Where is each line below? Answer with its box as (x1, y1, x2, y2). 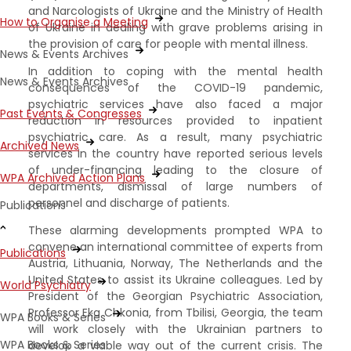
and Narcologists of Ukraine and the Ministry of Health (27, 3, 324, 20)
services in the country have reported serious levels (27, 146, 324, 162)
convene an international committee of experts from (27, 239, 324, 255)
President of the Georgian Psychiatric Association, (27, 288, 324, 305)
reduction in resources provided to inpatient (27, 113, 324, 129)
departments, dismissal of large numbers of (27, 179, 324, 195)
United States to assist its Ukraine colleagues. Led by (27, 272, 324, 288)
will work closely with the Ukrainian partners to (27, 321, 324, 338)
